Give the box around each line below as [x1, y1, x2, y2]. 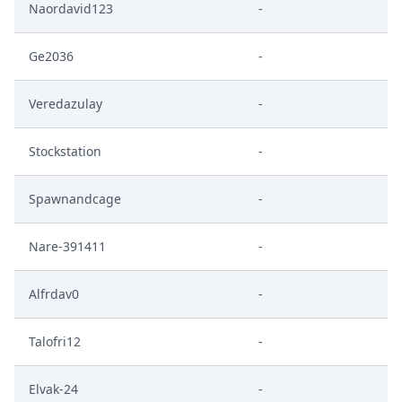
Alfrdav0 [29, 285, 79, 302]
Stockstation [29, 143, 101, 160]
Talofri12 [29, 333, 81, 350]
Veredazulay [29, 95, 102, 112]
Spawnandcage [29, 190, 121, 207]
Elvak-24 [29, 380, 78, 398]
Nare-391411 [29, 238, 106, 255]
